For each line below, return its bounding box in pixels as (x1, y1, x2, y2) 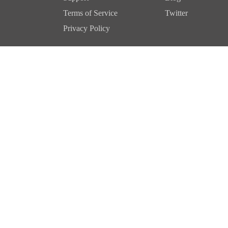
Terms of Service (63, 9, 118, 17)
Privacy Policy (63, 24, 110, 33)
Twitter (165, 9, 188, 17)
